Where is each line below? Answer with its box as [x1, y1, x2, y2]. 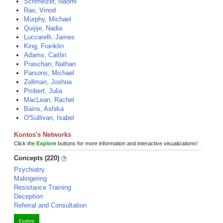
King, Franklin [24, 42, 64, 50]
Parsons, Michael [24, 69, 74, 77]
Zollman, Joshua [24, 78, 72, 86]
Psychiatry [14, 166, 45, 173]
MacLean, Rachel [24, 96, 74, 104]
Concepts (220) [14, 154, 59, 162]
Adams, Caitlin [24, 51, 66, 59]
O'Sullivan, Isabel [24, 114, 74, 121]
